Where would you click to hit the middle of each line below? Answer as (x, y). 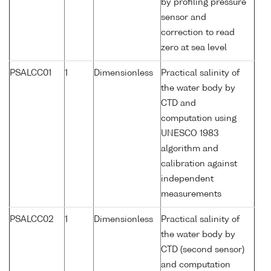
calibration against (199, 164)
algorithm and (190, 149)
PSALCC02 (32, 220)
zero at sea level (194, 48)
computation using (199, 119)
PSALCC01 (31, 73)
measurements (191, 194)
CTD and (178, 104)
